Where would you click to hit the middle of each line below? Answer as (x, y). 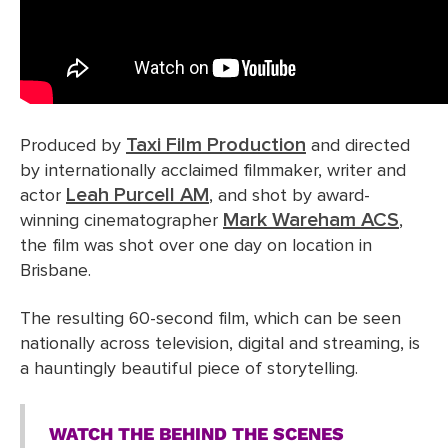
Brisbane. (55, 271)
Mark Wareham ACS (311, 220)
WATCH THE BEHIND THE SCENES (196, 433)
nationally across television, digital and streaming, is (220, 343)
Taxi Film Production (216, 145)
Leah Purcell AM (137, 195)
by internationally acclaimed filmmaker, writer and (213, 171)
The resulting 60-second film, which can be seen (210, 318)
